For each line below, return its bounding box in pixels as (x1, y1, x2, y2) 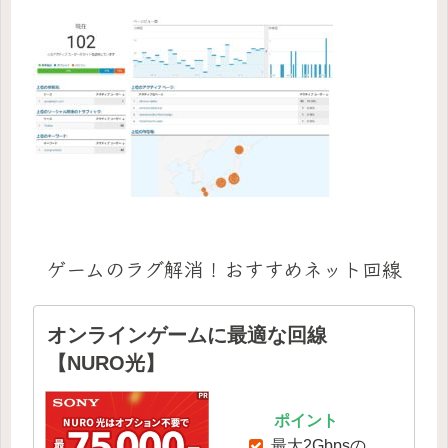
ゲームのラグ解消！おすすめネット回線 (46, 254, 402, 284)
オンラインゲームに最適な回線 (47, 323, 328, 346)
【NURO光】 (47, 351, 166, 374)
